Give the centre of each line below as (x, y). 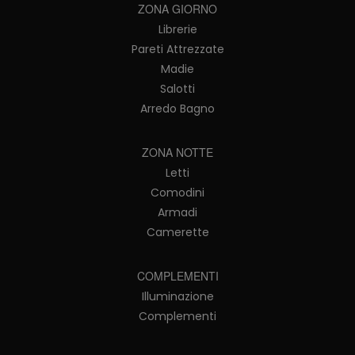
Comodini (177, 193)
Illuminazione (177, 297)
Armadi (177, 213)
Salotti (177, 89)
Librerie (177, 30)
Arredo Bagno (177, 109)
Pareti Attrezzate (177, 50)
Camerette (177, 233)
